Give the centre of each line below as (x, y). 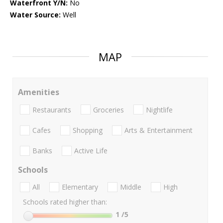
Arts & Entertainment (159, 130)
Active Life (91, 151)
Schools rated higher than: (65, 202)
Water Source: (35, 15)
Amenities (39, 92)
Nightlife (159, 110)
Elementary (80, 187)
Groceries (109, 110)
